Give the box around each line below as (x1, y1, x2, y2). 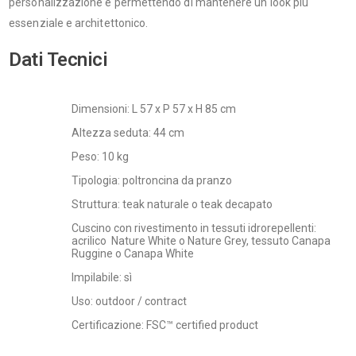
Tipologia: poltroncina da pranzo (71, 173, 232, 187)
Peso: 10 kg (71, 149, 129, 163)
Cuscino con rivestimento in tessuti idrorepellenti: (71, 221, 316, 234)
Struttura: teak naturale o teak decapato (71, 197, 273, 211)
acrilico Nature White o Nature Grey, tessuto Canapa (71, 234, 331, 247)
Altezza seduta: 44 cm (71, 126, 184, 139)
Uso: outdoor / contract (71, 294, 187, 308)
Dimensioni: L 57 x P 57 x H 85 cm (71, 102, 236, 115)
